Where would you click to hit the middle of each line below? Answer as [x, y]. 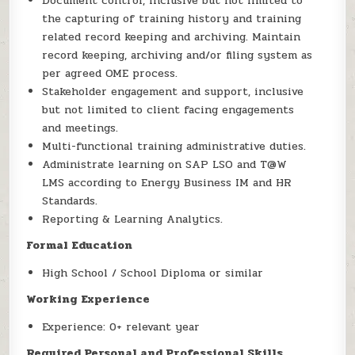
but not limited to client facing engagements [168, 110]
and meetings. [80, 128]
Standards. [70, 201]
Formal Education [80, 246]
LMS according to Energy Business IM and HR [167, 183]
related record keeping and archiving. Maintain [172, 37]
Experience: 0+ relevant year [121, 327]
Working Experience [88, 300]
